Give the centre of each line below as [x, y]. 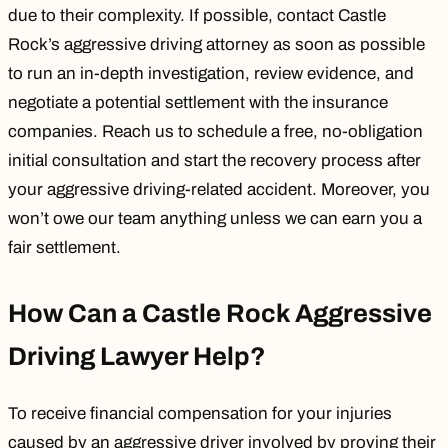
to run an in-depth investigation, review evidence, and [211, 74]
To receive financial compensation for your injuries [200, 414]
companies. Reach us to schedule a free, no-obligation [215, 132]
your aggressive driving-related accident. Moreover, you [219, 190]
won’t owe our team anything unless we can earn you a [215, 219]
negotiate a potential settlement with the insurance [198, 103]
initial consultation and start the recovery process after [214, 161]
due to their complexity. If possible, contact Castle [197, 16]
